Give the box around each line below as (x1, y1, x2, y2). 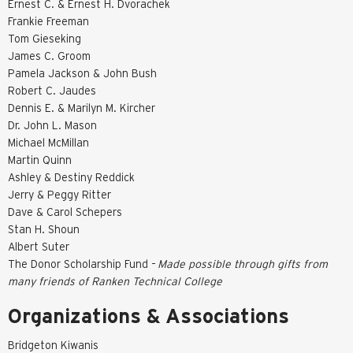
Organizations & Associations (8, 304, 289, 327)
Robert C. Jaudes (8, 84, 96, 97)
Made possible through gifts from (158, 257, 328, 270)
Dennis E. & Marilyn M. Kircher (8, 101, 155, 114)
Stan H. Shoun (8, 222, 80, 236)
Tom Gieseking (8, 32, 81, 45)
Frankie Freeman (8, 14, 89, 28)
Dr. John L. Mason (8, 118, 97, 132)
